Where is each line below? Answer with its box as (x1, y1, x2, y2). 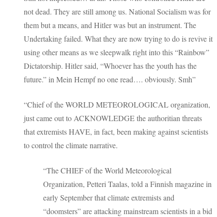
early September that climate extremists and (43, 192, 174, 202)
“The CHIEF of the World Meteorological (43, 165, 171, 175)
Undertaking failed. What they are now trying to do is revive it (24, 33, 213, 44)
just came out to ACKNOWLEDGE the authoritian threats (24, 112, 202, 123)
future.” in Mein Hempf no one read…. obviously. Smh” (24, 74, 196, 84)
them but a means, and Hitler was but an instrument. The (24, 19, 196, 30)
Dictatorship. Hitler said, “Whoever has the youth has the (24, 60, 197, 71)
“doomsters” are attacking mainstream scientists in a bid (43, 205, 212, 216)
